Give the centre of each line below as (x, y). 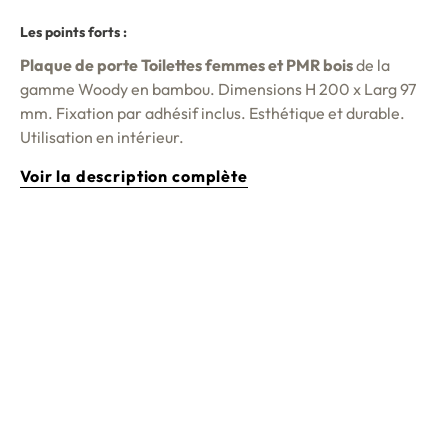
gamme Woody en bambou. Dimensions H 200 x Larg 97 (218, 89)
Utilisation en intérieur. (105, 137)
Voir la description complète (134, 176)
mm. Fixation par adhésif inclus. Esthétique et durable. (212, 113)
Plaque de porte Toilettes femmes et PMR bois (188, 65)
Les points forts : (73, 32)
